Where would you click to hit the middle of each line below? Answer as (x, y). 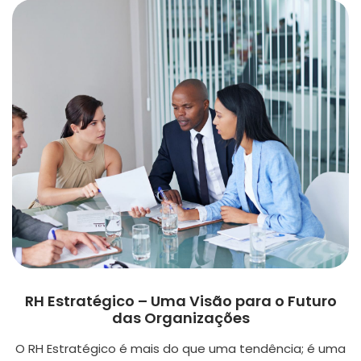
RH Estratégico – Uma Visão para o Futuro (180, 301)
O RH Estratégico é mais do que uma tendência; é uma (180, 349)
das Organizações (180, 318)
